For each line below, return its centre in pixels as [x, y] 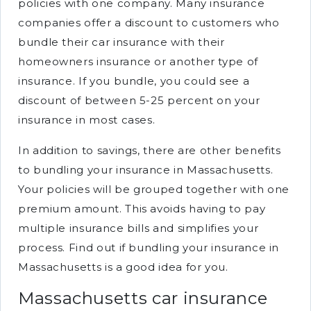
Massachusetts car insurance [143, 298]
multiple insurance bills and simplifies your [138, 228]
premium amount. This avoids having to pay [142, 209]
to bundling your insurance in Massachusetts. [146, 170]
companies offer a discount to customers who [149, 23]
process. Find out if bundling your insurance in [149, 247]
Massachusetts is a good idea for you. [123, 267]
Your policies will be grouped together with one [154, 189]
